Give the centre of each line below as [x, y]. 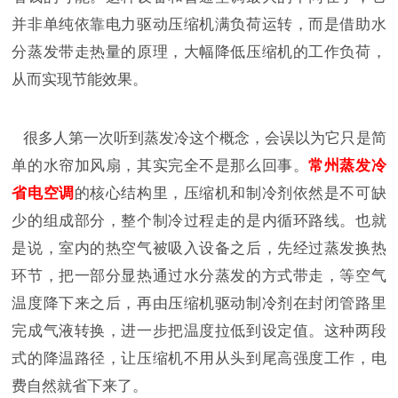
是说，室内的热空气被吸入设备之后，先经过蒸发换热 [199, 249]
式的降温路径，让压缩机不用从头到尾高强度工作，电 [199, 359]
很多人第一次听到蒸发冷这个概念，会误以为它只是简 [204, 139]
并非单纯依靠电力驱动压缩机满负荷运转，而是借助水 [199, 24]
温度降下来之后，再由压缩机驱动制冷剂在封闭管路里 [199, 304]
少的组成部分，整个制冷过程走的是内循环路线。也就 [199, 221]
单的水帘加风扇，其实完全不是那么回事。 [160, 166]
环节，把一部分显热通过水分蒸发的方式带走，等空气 [199, 276]
